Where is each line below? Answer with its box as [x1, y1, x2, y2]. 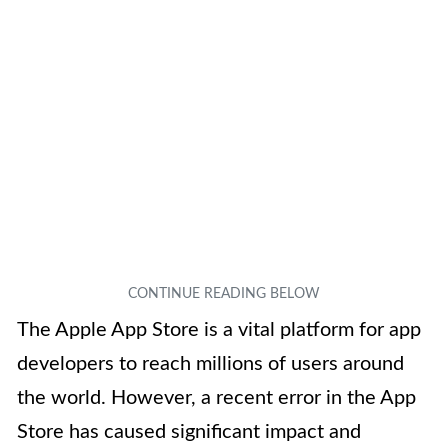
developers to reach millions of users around [17, 354, 404, 375]
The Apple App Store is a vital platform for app [17, 320, 421, 341]
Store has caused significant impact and [17, 422, 361, 443]
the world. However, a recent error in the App [17, 388, 416, 409]
